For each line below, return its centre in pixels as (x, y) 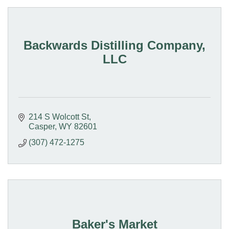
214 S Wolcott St (59, 117)
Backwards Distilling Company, (114, 45)
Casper (42, 127)
